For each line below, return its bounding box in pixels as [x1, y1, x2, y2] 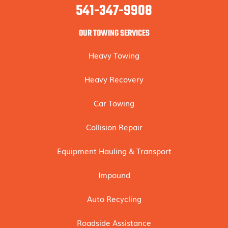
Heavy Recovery [84, 73, 144, 84]
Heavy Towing [89, 49, 139, 61]
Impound [98, 169, 130, 180]
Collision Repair [85, 121, 142, 132]
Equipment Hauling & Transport [56, 145, 172, 156]
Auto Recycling [87, 193, 141, 204]
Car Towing [94, 97, 134, 108]
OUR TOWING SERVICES [78, 27, 150, 40]
